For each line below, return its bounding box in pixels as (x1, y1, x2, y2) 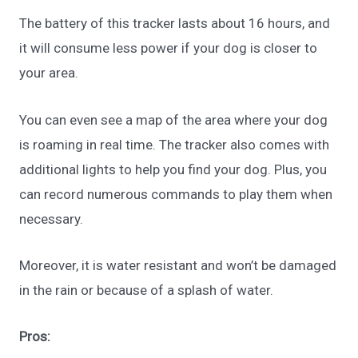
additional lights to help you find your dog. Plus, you (19, 161, 328, 177)
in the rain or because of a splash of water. (19, 281, 274, 298)
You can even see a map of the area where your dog (19, 111, 328, 128)
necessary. (19, 210, 87, 227)
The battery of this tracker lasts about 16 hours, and (19, 15, 331, 32)
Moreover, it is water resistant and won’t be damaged (19, 257, 337, 273)
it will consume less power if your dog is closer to (19, 40, 318, 57)
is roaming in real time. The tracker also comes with (19, 136, 330, 153)
